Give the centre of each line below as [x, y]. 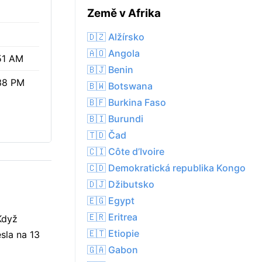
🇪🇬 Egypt [111, 201]
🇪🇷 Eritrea [112, 217]
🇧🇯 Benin [110, 70]
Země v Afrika [124, 13]
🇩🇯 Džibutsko [121, 185]
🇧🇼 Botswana [120, 86]
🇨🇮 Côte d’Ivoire [126, 152]
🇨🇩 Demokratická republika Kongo [166, 168]
